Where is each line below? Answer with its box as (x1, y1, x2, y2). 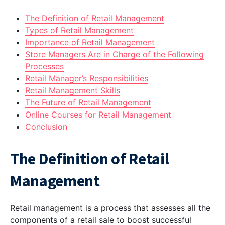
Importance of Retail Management (25, 37, 155, 48)
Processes (25, 61, 64, 72)
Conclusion (25, 122, 67, 132)
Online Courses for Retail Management (25, 109, 171, 120)
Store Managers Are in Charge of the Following (25, 49, 204, 60)
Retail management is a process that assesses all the (10, 203, 210, 213)
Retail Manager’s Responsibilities (25, 73, 148, 84)
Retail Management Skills (25, 85, 120, 96)
